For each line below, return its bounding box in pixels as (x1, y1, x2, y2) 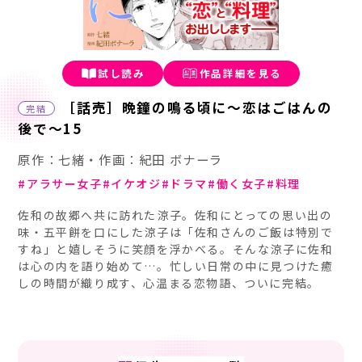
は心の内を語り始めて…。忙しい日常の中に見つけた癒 (18, 257, 334, 274)
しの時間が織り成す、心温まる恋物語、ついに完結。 (18, 274, 320, 291)
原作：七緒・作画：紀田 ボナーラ (18, 149, 223, 168)
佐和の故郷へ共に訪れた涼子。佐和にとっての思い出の (18, 206, 333, 223)
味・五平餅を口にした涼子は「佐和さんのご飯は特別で (18, 223, 334, 240)
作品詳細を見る (199, 65, 283, 82)
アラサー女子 (27, 175, 103, 192)
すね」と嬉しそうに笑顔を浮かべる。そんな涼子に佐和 (18, 240, 334, 257)
